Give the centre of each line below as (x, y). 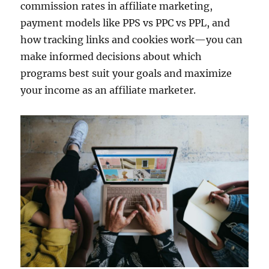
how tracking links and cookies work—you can (132, 40)
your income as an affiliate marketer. (108, 90)
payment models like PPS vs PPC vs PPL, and (125, 23)
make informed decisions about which (111, 57)
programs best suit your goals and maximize (126, 74)
